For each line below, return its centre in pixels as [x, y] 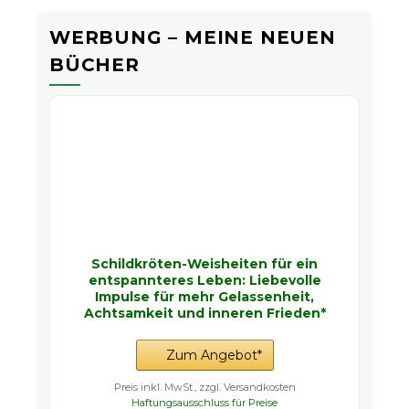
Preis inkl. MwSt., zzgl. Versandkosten [204, 388]
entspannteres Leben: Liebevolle [204, 281]
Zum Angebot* [214, 356]
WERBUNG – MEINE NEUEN [193, 38]
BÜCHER [94, 65]
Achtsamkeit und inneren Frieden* [204, 314]
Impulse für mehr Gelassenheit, [204, 297]
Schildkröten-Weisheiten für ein [204, 264]
